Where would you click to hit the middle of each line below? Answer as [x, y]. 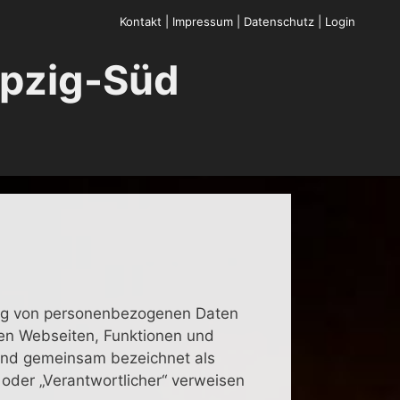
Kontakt [141, 21]
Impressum [203, 21]
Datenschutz [279, 21]
